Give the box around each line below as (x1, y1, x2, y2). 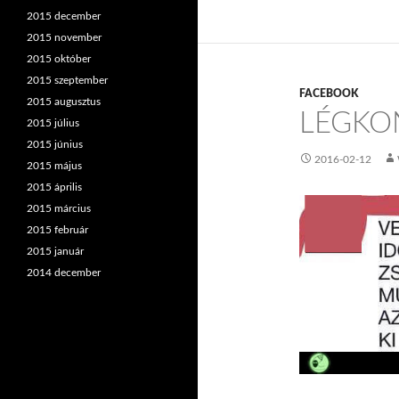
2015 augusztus (27, 96, 101, 107)
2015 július (27, 118, 79, 128)
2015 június (27, 139, 83, 150)
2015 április (27, 182, 82, 192)
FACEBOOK (299, 88, 358, 100)
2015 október (27, 53, 91, 64)
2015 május (27, 160, 82, 171)
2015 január (27, 246, 84, 256)
